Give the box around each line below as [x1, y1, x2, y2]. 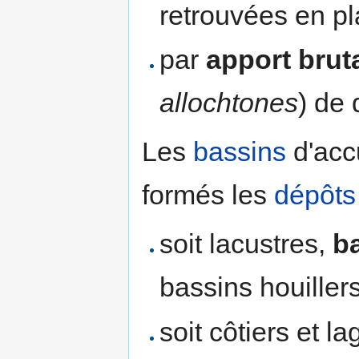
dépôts [274, 179, 356, 211]
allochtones [159, 87, 299, 119]
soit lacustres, [159, 228, 333, 260]
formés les [142, 179, 274, 211]
